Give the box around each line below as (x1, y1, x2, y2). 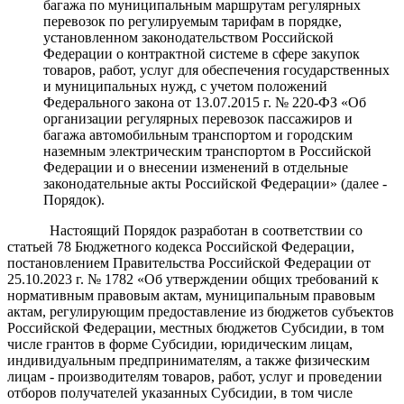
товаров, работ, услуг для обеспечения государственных (43, 61, 390, 78)
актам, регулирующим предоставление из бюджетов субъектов (7, 303, 394, 319)
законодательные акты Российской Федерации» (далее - (43, 175, 387, 191)
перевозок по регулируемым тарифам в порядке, (43, 13, 342, 29)
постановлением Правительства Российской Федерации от (7, 254, 371, 271)
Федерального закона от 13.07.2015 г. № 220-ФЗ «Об (43, 94, 366, 110)
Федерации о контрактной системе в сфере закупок (43, 45, 360, 61)
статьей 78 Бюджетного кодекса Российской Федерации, (7, 238, 354, 254)
